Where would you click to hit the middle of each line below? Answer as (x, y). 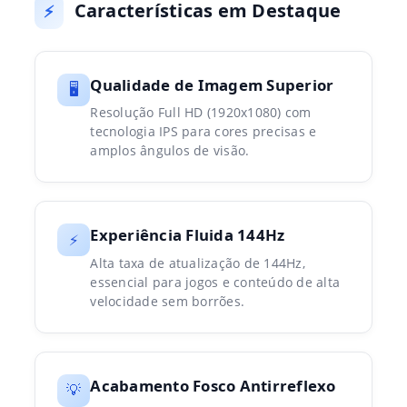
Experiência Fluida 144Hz (188, 235)
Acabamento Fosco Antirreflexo (213, 385)
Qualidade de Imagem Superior (212, 84)
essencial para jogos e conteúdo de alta (215, 282)
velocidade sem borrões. (168, 301)
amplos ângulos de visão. (170, 151)
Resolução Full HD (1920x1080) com (201, 113)
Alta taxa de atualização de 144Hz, (198, 263)
